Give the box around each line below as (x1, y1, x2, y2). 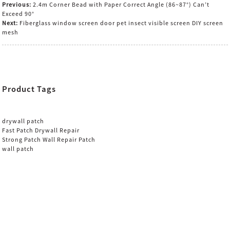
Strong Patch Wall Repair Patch (2, 135, 96, 143)
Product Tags (2, 83, 56, 94)
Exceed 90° (2, 10, 35, 18)
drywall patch (2, 117, 45, 125)
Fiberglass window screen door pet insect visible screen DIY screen (20, 19, 224, 27)
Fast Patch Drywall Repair (2, 126, 80, 134)
